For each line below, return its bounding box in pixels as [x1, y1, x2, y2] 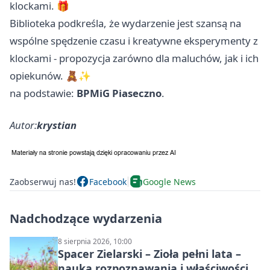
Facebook [89, 175, 127, 187]
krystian [37, 118, 77, 133]
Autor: [10, 118, 37, 133]
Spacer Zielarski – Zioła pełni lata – [58, 246, 241, 262]
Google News [143, 175, 196, 187]
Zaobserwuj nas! [10, 175, 76, 187]
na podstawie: [10, 86, 77, 101]
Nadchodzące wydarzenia [10, 210, 162, 227]
